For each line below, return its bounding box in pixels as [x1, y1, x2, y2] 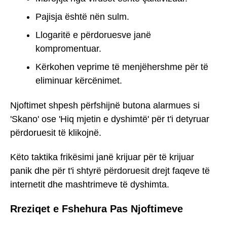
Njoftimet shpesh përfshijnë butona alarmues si [10, 100, 200, 110]
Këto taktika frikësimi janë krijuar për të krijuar [10, 152, 194, 163]
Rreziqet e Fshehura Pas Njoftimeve [10, 203, 183, 214]
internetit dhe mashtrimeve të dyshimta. [10, 179, 169, 190]
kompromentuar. [35, 43, 101, 54]
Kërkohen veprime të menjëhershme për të [35, 61, 208, 72]
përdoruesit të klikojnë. [10, 127, 101, 138]
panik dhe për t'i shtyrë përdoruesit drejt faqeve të [10, 166, 210, 176]
